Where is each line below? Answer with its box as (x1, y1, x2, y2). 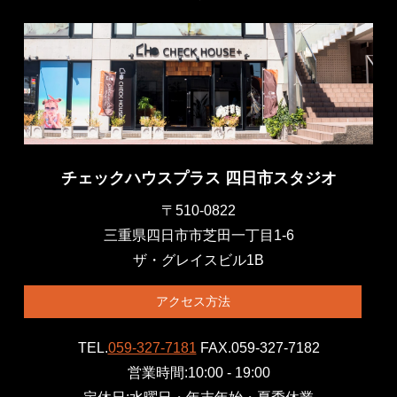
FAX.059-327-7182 (199, 340, 320, 356)
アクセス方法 (155, 294, 230, 308)
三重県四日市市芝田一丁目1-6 (103, 227, 294, 243)
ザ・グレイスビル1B (133, 252, 264, 268)
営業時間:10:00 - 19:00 (127, 365, 270, 381)
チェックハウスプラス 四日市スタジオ (60, 169, 337, 188)
